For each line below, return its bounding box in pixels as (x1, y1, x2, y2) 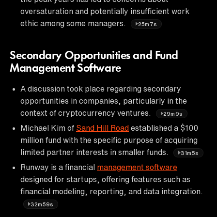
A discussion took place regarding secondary (20, 84, 181, 93)
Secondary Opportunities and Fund (10, 50, 178, 62)
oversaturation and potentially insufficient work (20, 7, 189, 15)
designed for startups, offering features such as (20, 175, 190, 183)
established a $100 (129, 124, 198, 132)
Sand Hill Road (76, 124, 129, 132)
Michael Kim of (20, 124, 76, 132)
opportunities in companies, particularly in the (20, 96, 187, 105)
